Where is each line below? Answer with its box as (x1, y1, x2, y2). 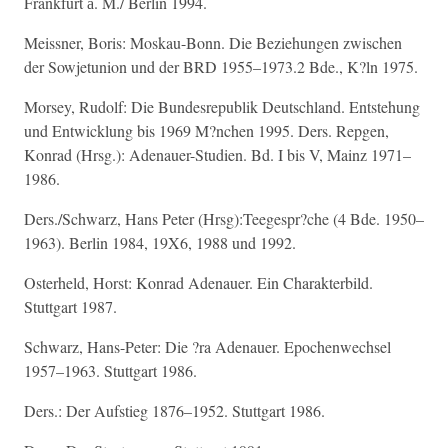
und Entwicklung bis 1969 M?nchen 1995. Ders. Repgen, (24, 120, 389, 141)
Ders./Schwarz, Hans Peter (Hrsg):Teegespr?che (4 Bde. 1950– (24, 208, 424, 229)
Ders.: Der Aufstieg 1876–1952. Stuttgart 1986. (24, 400, 325, 421)
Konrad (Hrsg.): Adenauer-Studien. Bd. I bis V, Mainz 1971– (24, 144, 411, 165)
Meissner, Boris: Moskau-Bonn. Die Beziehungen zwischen (24, 32, 402, 53)
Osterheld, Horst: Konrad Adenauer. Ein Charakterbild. (24, 272, 373, 293)
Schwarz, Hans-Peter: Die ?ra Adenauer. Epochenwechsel (24, 336, 391, 357)
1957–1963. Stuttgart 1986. (24, 360, 197, 381)
